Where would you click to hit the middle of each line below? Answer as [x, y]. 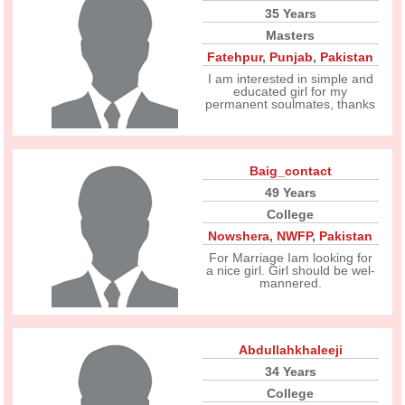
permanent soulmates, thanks [291, 104]
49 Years [290, 193]
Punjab [292, 57]
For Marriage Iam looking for [290, 258]
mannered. [290, 283]
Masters [291, 35]
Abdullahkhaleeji [290, 350]
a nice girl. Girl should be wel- [290, 270]
